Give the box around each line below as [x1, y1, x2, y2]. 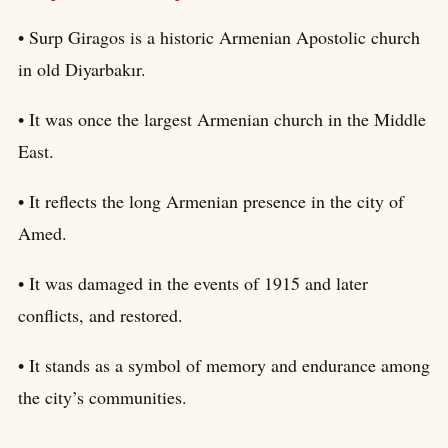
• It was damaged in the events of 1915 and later [18, 270, 368, 295]
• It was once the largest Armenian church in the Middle [18, 106, 426, 131]
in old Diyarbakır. [18, 56, 146, 81]
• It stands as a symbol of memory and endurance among [18, 352, 430, 377]
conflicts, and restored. [18, 302, 183, 327]
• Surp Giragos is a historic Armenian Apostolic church [18, 24, 420, 49]
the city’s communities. [18, 384, 187, 409]
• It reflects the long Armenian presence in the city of [18, 188, 404, 213]
